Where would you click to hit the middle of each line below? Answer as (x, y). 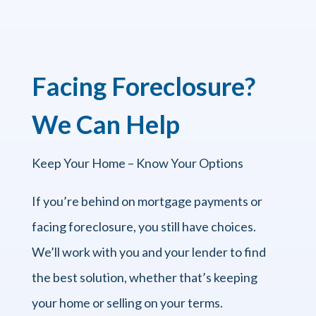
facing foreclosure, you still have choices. (144, 226)
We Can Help (105, 124)
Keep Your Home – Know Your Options (137, 163)
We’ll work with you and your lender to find (148, 251)
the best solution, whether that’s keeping (144, 277)
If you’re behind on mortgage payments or (147, 201)
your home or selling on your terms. (127, 302)
